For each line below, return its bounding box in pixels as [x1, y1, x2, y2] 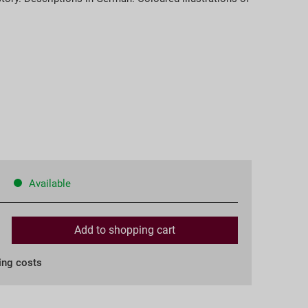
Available [25, 177, 71, 190]
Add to [74, 223, 106, 236]
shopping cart [108, 223, 175, 236]
